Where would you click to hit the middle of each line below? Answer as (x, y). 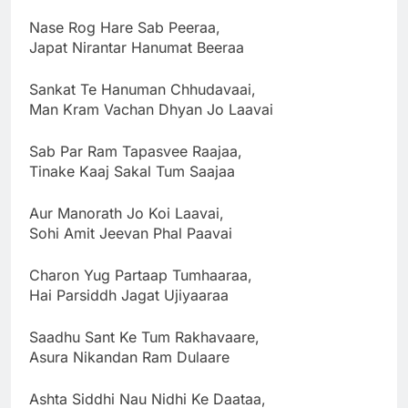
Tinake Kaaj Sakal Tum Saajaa (132, 171)
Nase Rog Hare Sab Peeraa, (125, 27)
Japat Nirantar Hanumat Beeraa (137, 47)
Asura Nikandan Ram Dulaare (129, 357)
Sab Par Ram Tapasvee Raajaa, (136, 151)
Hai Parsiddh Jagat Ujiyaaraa (129, 295)
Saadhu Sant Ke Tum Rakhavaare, (144, 337)
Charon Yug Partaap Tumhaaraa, (141, 275)
